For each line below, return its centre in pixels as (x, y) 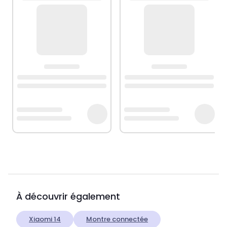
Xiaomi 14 (45, 219)
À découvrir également (68, 197)
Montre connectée (117, 219)
